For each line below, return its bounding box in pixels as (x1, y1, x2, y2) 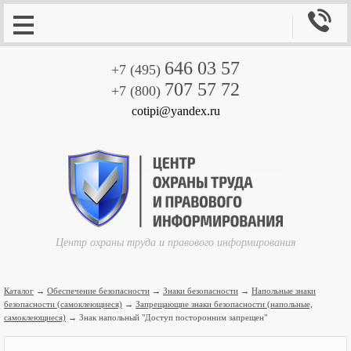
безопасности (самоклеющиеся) (4, 299, 122, 309)
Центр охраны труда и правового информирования (55, 237, 296, 248)
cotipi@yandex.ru (131, 104, 220, 118)
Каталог (4, 286, 34, 295)
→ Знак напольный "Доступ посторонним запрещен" (66, 313, 267, 322)
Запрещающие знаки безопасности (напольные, (136, 299, 313, 309)
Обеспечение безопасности (47, 286, 150, 295)
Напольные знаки (251, 286, 316, 295)
